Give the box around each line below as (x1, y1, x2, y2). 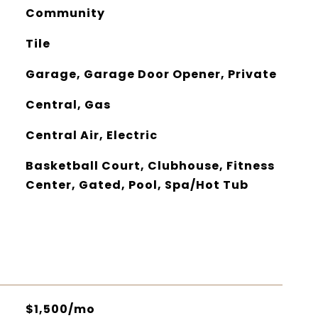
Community (25, 5, 105, 21)
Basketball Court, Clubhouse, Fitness (25, 158, 275, 174)
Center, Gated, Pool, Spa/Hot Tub (25, 177, 248, 193)
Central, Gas (25, 97, 111, 113)
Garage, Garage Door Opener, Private (25, 66, 277, 82)
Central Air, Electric (25, 127, 158, 143)
